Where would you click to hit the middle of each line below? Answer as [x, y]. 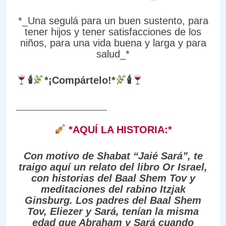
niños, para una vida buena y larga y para [113, 43]
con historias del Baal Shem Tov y [113, 178]
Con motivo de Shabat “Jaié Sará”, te [113, 156]
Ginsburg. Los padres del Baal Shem [113, 200]
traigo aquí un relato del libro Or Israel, [113, 167]
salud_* [113, 54]
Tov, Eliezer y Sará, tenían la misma [113, 211]
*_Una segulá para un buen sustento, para [113, 20]
